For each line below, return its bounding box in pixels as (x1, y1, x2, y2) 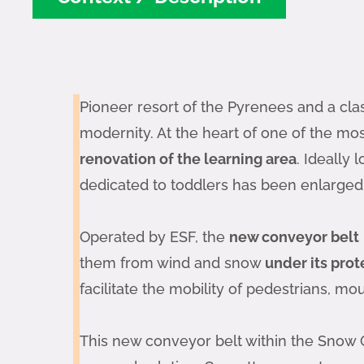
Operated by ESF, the (80, 227, 229, 245)
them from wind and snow (80, 253, 265, 271)
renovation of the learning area (80, 149, 297, 167)
